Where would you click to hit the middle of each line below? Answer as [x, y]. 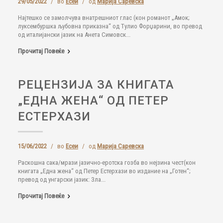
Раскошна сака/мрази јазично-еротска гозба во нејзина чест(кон [107, 163]
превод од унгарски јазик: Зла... [62, 179]
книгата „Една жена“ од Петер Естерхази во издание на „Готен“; [104, 171]
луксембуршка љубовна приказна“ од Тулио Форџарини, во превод [110, 26]
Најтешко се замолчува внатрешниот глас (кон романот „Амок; [104, 18]
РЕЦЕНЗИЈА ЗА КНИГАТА [96, 85]
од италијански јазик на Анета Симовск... [74, 35]
